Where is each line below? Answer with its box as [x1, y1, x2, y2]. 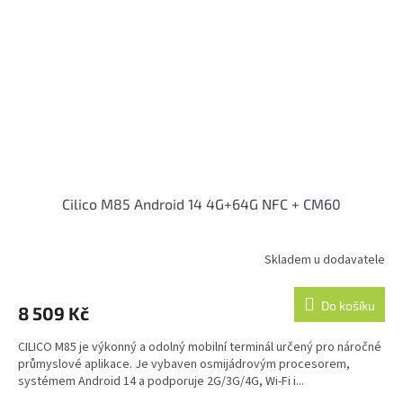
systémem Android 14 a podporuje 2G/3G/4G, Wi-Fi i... [18, 372, 304, 390]
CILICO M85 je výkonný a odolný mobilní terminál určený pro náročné [18, 337, 381, 356]
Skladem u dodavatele [264, 251, 385, 270]
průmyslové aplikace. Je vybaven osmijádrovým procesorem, [18, 354, 350, 373]
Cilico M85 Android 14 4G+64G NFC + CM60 [62, 194, 341, 212]
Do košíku [321, 297, 375, 313]
